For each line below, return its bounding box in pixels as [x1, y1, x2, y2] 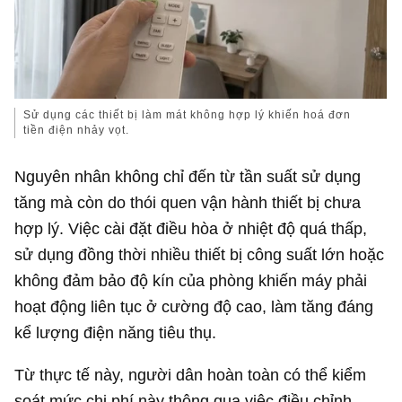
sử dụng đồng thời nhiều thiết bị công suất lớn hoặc [14, 245, 385, 265]
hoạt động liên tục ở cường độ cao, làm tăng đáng [14, 297, 374, 317]
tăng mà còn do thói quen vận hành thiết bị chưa [14, 193, 362, 213]
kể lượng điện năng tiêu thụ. [14, 323, 217, 343]
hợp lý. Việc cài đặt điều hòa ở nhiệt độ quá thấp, [14, 219, 368, 239]
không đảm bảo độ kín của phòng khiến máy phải [14, 271, 368, 291]
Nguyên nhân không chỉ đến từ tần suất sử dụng [14, 167, 362, 187]
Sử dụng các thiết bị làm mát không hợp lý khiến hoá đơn [23, 108, 352, 121]
